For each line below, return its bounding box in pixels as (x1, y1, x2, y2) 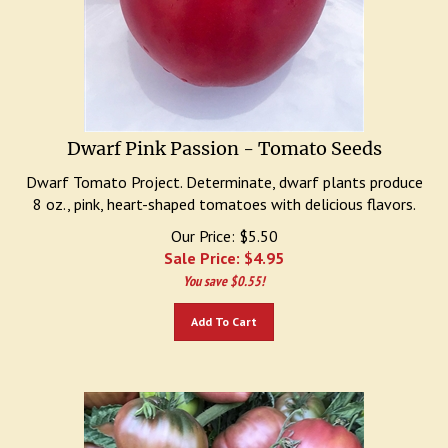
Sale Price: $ (164, 238, 253, 258)
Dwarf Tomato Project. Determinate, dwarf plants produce (25, 162, 423, 182)
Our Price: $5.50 (170, 216, 278, 236)
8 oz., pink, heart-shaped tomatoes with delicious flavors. (32, 184, 416, 204)
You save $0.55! (183, 262, 265, 280)
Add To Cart (191, 304, 257, 319)
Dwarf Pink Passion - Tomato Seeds (66, 127, 382, 150)
